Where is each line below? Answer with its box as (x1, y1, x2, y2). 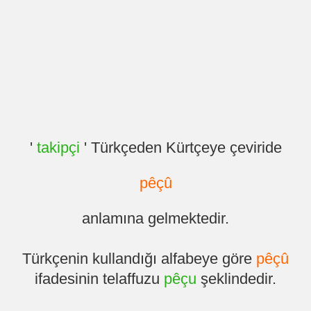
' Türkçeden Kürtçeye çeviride (79, 139, 282, 157)
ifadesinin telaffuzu (35, 270, 164, 288)
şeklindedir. (196, 270, 276, 288)
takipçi (36, 139, 80, 157)
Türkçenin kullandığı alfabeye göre (22, 250, 256, 268)
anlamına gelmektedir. (82, 210, 229, 228)
